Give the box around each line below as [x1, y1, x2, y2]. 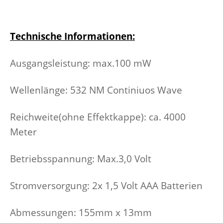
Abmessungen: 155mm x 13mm [10, 206, 152, 219]
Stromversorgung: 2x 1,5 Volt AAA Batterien [10, 179, 203, 192]
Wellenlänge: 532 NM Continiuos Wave [10, 83, 182, 96]
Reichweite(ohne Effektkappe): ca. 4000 [10, 110, 186, 123]
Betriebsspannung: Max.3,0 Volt [10, 152, 151, 165]
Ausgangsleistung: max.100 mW [10, 56, 151, 69]
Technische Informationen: [10, 29, 135, 42]
